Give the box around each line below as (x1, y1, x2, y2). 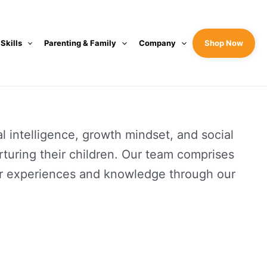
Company (139, 38, 176, 48)
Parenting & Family (44, 38, 117, 48)
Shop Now (204, 38, 243, 48)
